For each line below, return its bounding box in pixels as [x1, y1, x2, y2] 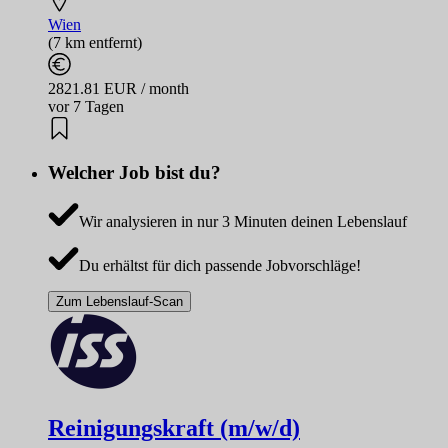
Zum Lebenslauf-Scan [56, 294, 183, 309]
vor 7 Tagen [48, 97, 124, 115]
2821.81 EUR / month [48, 79, 189, 97]
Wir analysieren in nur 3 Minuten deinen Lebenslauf [78, 213, 407, 230]
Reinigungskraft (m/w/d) [48, 414, 300, 441]
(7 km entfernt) [48, 33, 142, 51]
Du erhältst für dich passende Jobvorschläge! [78, 257, 361, 274]
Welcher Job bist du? [48, 162, 221, 184]
